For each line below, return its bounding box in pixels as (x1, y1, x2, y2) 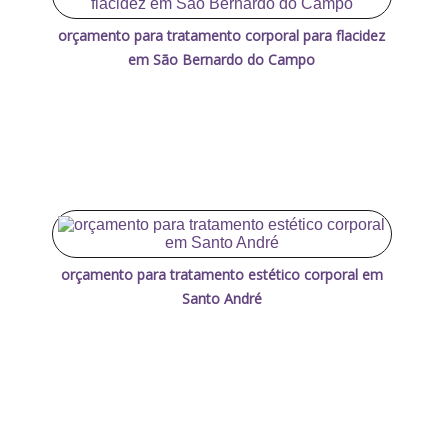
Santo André (181, 288, 262, 308)
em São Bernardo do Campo (128, 49, 316, 69)
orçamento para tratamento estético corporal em (60, 264, 383, 284)
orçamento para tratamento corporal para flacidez (58, 25, 386, 45)
